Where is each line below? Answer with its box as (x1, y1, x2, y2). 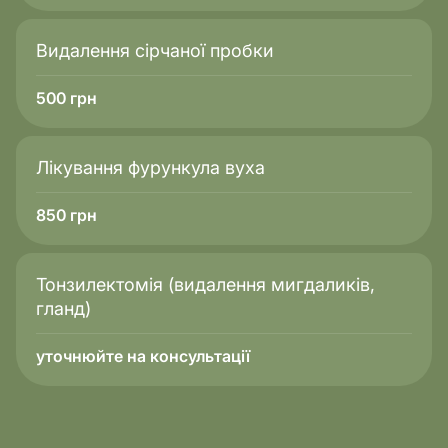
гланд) (36, 298, 91, 319)
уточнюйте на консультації (36, 346, 250, 366)
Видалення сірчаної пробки (36, 40, 274, 61)
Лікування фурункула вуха (36, 157, 265, 178)
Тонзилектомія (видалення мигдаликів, (36, 274, 375, 295)
